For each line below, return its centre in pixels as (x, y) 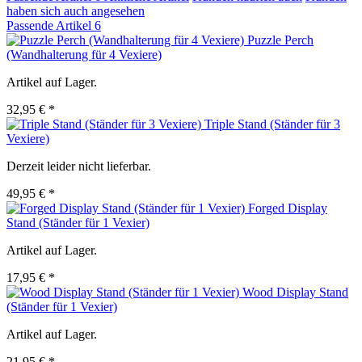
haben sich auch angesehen (76, 11)
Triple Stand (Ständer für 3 (272, 124)
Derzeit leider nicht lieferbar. (79, 166)
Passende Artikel (51, 26)
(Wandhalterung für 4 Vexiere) (84, 55)
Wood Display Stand (295, 293)
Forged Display (288, 208)
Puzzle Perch (280, 40)
